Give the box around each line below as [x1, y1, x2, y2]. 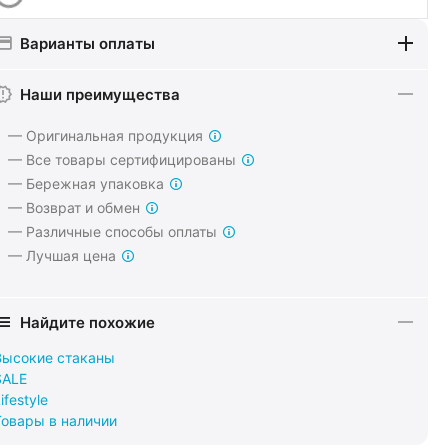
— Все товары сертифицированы [8, 151, 236, 169]
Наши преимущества [20, 84, 180, 104]
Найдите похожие [20, 312, 155, 332]
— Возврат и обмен [8, 199, 140, 217]
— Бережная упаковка [8, 175, 164, 193]
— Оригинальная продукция [8, 127, 203, 145]
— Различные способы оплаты [8, 223, 217, 241]
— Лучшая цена [8, 247, 116, 265]
